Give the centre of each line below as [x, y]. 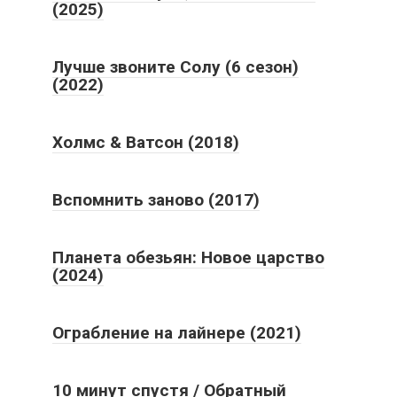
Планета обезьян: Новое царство [188, 257]
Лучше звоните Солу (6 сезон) [175, 66]
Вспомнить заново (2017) [156, 199]
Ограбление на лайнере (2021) [177, 332]
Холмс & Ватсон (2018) [146, 142]
